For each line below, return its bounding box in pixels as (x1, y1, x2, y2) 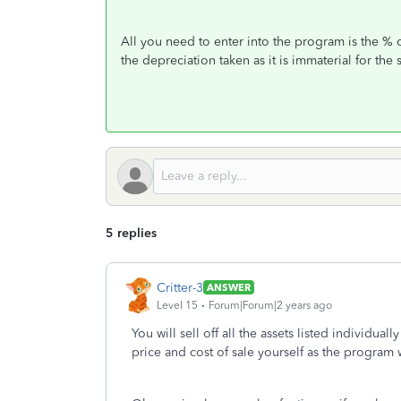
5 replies (106, 226, 157, 241)
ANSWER (207, 281, 251, 294)
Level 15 (157, 298, 198, 311)
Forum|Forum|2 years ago (209, 298, 332, 311)
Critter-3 (157, 279, 203, 295)
